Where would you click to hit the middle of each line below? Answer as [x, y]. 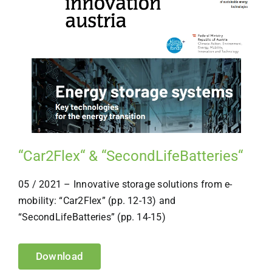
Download [59, 256]
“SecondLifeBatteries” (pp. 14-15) [92, 217]
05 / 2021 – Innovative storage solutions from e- [125, 184]
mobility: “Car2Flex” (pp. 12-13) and [97, 200]
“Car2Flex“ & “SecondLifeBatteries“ [130, 156]
